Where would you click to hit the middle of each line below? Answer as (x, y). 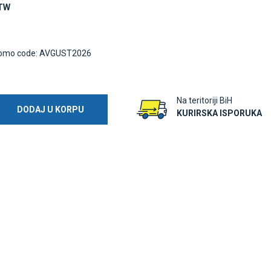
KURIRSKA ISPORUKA (219, 113)
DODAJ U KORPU (51, 109)
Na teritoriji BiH (204, 100)
